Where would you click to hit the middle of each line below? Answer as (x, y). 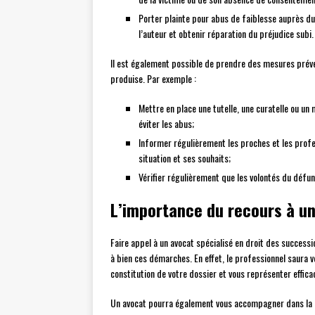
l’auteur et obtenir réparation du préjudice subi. (226, 34)
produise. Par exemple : (153, 79)
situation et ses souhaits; (185, 158)
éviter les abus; (166, 124)
